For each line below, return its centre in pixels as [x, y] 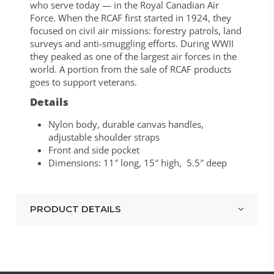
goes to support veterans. [83, 82]
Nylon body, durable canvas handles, [126, 124]
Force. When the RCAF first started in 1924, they [130, 17]
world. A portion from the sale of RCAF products [130, 69]
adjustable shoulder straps [104, 137]
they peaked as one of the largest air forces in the [133, 56]
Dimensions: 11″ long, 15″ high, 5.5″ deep [137, 163]
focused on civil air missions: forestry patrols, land [135, 30]
